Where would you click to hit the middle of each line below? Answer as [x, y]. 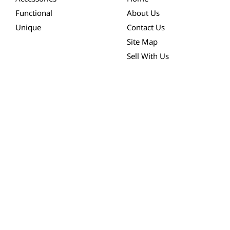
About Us [143, 13]
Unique [28, 27]
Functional [34, 13]
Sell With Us [148, 56]
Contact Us [146, 27]
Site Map [142, 42]
